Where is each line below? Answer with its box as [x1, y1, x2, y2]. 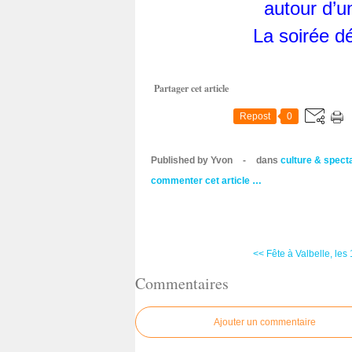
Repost [240, 111, 270, 122]
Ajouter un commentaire [214, 317, 316, 328]
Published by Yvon [151, 155, 233, 166]
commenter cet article [151, 175, 252, 186]
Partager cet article [154, 82, 229, 95]
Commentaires [135, 272, 229, 294]
